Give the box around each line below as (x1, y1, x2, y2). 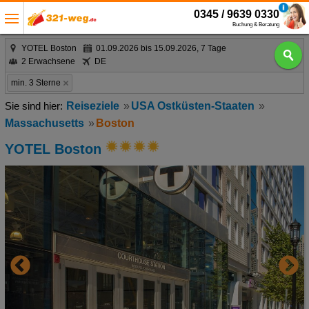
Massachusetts (4, 117, 84, 129)
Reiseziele (66, 100, 119, 112)
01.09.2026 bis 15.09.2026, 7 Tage (95, 43, 226, 53)
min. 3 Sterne (10, 78, 61, 88)
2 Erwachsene (21, 57, 75, 66)
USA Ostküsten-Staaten (130, 100, 257, 112)
